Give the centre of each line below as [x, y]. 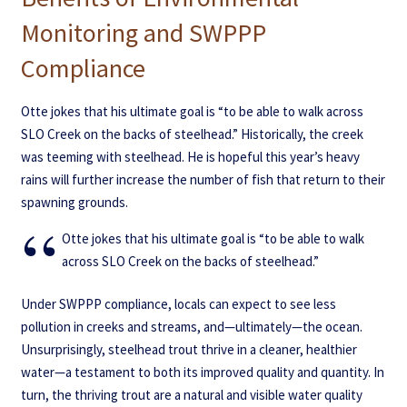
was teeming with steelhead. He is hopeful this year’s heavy [190, 156]
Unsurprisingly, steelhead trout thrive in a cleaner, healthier [189, 350]
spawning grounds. [74, 202]
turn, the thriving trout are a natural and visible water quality [191, 395]
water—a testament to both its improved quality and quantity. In [202, 372]
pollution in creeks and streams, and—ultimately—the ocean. [191, 327]
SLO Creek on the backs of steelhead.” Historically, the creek [192, 134]
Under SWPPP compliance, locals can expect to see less [178, 304]
